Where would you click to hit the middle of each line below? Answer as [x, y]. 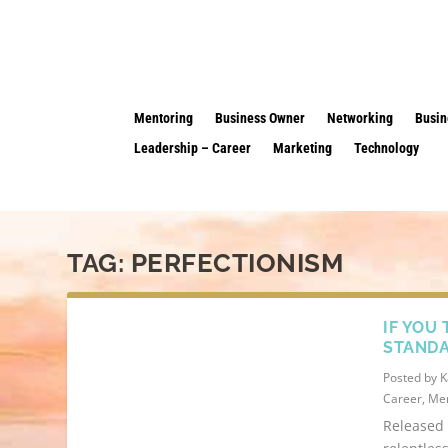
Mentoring [164, 118]
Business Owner [260, 118]
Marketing [303, 148]
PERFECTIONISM [237, 263]
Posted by [412, 378]
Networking [360, 118]
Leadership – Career [193, 148]
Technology [387, 148]
